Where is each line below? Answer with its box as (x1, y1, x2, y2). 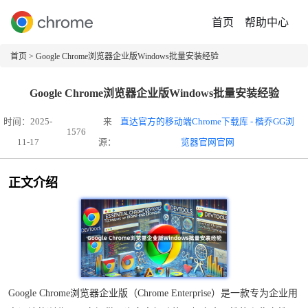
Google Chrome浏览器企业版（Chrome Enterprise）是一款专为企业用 (8, 287, 298, 298)
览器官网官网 (180, 137, 234, 148)
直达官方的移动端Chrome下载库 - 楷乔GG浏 (120, 117, 295, 127)
